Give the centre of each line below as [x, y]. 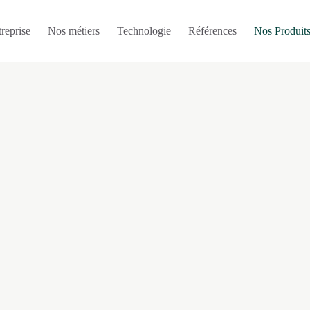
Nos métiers [74, 31]
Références [213, 31]
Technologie [144, 31]
